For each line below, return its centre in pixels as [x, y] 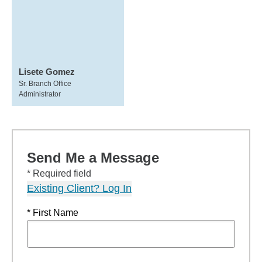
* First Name [53, 213]
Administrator [40, 94]
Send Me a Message [93, 158]
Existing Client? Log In [79, 188]
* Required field [59, 173]
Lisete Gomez [47, 72]
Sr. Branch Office [45, 84]
